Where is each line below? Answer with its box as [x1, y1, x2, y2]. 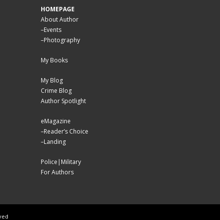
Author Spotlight [41, 96, 86, 105]
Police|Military [41, 157, 82, 166]
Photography [44, 35, 81, 44]
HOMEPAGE [41, 4, 75, 13]
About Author [41, 15, 79, 24]
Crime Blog [41, 86, 72, 95]
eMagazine [41, 116, 71, 125]
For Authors [41, 167, 74, 176]
